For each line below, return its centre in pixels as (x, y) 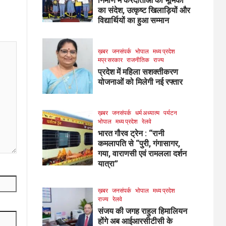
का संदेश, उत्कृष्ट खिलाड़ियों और (144, 10)
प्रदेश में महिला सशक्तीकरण (138, 72)
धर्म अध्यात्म (147, 112)
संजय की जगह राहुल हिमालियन (142, 211)
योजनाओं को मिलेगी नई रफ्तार (140, 82)
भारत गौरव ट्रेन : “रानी (131, 133)
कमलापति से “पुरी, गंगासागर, (139, 143)
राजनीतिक (138, 60)
